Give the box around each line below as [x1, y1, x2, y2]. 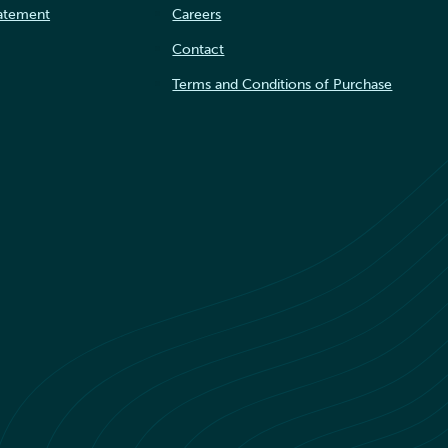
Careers [172, 4, 222, 23]
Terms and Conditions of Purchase [172, 74, 393, 93]
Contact [172, 39, 225, 58]
